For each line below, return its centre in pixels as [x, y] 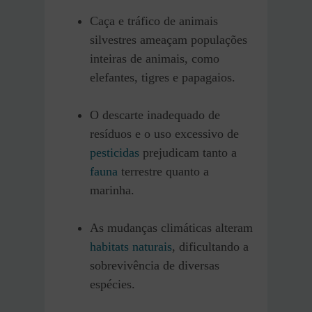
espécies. [112, 284]
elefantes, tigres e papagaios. [163, 77]
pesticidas [115, 152]
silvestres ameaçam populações [169, 39]
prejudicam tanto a [188, 152]
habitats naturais [131, 246]
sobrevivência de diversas [155, 265]
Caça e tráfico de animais [154, 21]
